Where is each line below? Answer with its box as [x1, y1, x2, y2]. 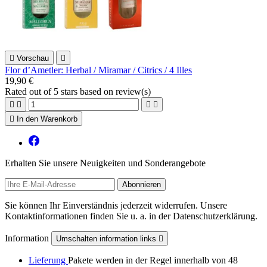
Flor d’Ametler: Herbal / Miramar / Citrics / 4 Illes [5, 65, 192, 76]
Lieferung [29, 255, 68, 266]
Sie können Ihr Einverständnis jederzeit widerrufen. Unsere [5, 200, 227, 211]
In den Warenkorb [17, 114, 77, 124]
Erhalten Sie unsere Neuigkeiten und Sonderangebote [5, 158, 206, 169]
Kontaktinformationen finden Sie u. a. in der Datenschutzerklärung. [5, 211, 257, 222]
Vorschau [17, 54, 49, 63]
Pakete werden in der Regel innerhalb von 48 [68, 255, 238, 266]
